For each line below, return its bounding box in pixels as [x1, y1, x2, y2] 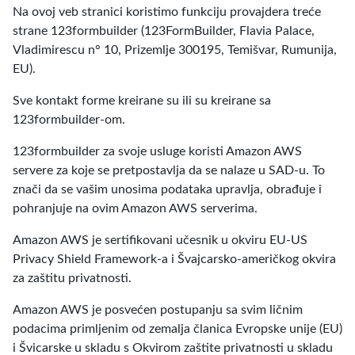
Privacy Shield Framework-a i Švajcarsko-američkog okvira [13, 253, 336, 265]
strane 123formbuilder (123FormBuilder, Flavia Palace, [13, 25, 315, 37]
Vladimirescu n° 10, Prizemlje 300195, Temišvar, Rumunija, [13, 44, 337, 56]
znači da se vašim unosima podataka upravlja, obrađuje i [13, 183, 322, 196]
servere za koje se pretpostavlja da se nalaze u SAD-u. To [13, 164, 325, 177]
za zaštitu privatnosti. [13, 272, 132, 284]
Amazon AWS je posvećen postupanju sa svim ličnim [13, 303, 303, 316]
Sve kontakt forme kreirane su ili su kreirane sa [13, 94, 271, 107]
